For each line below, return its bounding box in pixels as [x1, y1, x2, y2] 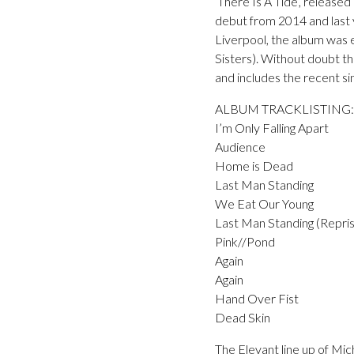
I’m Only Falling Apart [215, 120, 329, 136]
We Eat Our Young [215, 196, 314, 212]
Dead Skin [215, 310, 270, 326]
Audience [215, 139, 265, 155]
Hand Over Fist [215, 291, 299, 307]
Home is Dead [215, 158, 293, 174]
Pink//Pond [215, 234, 275, 250]
